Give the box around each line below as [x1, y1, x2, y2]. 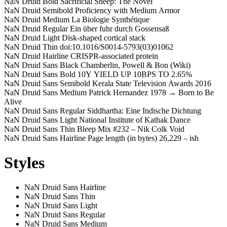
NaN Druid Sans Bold [4, 69, 75, 79]
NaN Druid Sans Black [4, 60, 79, 69]
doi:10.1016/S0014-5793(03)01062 [60, 42, 173, 51]
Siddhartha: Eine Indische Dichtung [87, 106, 201, 115]
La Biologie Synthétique [71, 15, 149, 24]
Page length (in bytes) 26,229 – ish [88, 133, 199, 142]
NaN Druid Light [4, 33, 60, 42]
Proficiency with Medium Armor [75, 6, 180, 15]
